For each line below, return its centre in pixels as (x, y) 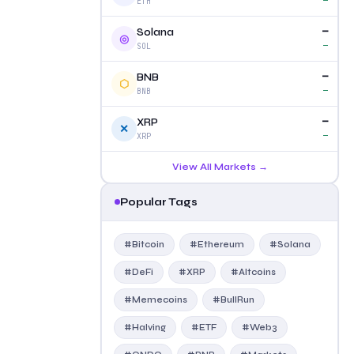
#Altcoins (253, 272)
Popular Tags (159, 202)
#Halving (145, 327)
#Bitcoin (144, 244)
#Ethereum (217, 244)
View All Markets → (220, 166)
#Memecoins (156, 299)
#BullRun (233, 299)
